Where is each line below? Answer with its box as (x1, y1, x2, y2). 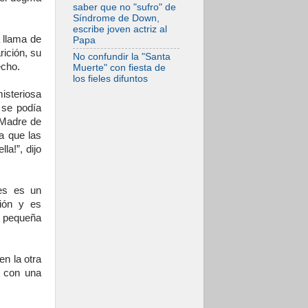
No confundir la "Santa (73, 51, 170, 62)
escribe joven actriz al (73, 23, 167, 34)
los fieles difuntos (73, 73, 148, 84)
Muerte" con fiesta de (73, 62, 166, 73)
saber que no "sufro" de (73, 1, 176, 12)
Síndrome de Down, (73, 12, 159, 23)
